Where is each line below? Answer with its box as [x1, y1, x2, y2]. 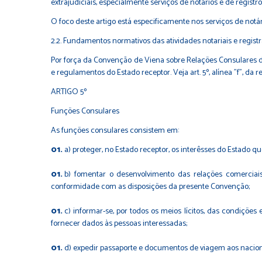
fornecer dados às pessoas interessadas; [51, 216, 187, 230]
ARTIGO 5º [51, 85, 87, 99]
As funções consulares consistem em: [51, 123, 179, 137]
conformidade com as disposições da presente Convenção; [51, 180, 250, 194]
